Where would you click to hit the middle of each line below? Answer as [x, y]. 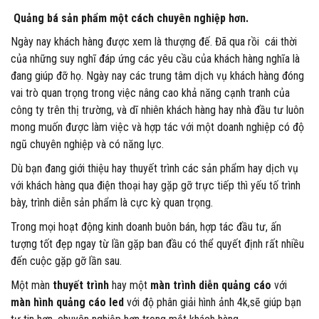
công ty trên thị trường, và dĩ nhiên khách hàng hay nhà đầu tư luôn [157, 110]
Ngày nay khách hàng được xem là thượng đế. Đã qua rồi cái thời [154, 42]
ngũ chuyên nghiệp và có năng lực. [87, 144]
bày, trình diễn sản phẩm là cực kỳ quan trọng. [112, 203]
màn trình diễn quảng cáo [212, 285]
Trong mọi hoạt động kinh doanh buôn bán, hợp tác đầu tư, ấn [146, 227]
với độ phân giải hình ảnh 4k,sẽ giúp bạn [213, 302]
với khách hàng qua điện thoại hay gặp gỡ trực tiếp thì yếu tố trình [156, 185]
